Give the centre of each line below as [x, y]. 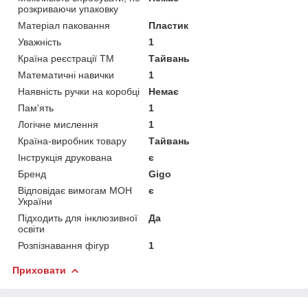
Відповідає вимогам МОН [75, 190]
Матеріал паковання [64, 25]
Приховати [39, 270]
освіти [31, 229]
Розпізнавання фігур [64, 245]
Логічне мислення [58, 124]
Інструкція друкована [65, 157]
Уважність [40, 42]
